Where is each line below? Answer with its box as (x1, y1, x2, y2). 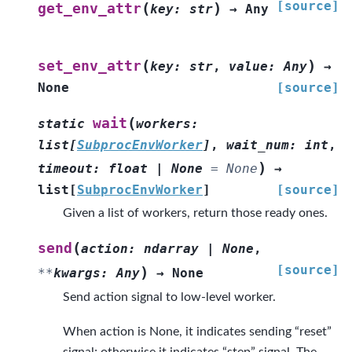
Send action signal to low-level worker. (63, 290, 276, 303)
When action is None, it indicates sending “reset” (63, 325, 332, 339)
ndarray (144, 240, 199, 256)
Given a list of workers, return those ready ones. (63, 206, 328, 219)
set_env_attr (38, 57, 141, 74)
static (38, 115, 85, 131)
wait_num (226, 137, 289, 152)
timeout (38, 160, 93, 176)
